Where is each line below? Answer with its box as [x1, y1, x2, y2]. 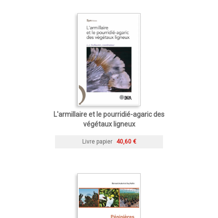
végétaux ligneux [83, 120, 135, 128]
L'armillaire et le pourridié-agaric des [54, 110, 164, 118]
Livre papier [82, 138, 112, 145]
